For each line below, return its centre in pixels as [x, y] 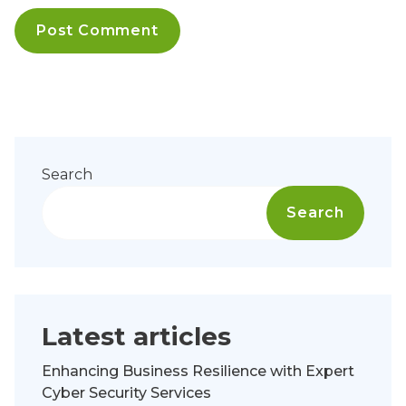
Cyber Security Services [126, 392]
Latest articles [136, 336]
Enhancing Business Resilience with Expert [198, 371]
